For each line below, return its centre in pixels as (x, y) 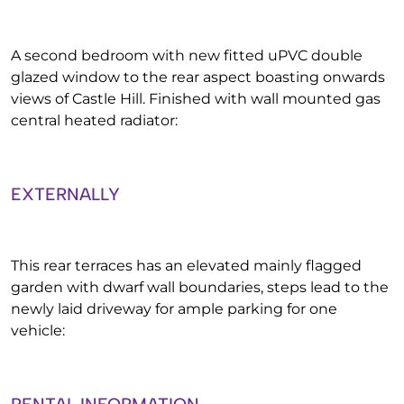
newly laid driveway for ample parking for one (174, 309)
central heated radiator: (94, 120)
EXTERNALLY (65, 194)
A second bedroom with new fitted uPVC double (187, 55)
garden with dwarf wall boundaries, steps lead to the (200, 287)
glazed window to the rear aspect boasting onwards (198, 77)
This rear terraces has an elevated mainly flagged (186, 266)
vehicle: (38, 331)
